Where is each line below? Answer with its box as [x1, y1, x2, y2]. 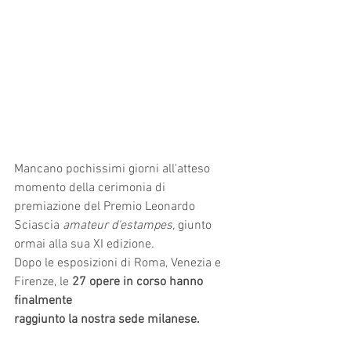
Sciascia [14, 217, 63, 233]
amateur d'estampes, [63, 217, 178, 233]
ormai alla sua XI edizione [14, 236, 151, 252]
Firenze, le [14, 273, 72, 290]
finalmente [14, 292, 75, 309]
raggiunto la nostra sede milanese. [14, 311, 200, 327]
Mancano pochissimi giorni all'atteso [14, 161, 213, 177]
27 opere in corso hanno [72, 273, 206, 290]
